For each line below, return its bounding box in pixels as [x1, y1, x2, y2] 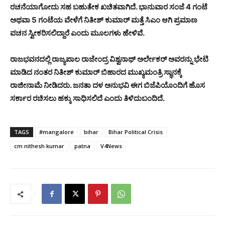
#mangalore [39, 128, 74, 136]
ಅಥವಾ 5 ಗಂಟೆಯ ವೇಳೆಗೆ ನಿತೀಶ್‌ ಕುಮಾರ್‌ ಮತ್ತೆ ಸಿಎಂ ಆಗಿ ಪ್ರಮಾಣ [10, 15, 197, 25]
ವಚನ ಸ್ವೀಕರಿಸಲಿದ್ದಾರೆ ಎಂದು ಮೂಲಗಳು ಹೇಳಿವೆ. [10, 28, 145, 38]
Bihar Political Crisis [108, 128, 163, 136]
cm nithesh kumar [14, 142, 64, 150]
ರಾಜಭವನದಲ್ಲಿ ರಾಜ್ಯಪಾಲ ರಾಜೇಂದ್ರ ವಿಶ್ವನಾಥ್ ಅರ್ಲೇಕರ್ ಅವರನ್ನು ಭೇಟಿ [10, 54, 208, 64]
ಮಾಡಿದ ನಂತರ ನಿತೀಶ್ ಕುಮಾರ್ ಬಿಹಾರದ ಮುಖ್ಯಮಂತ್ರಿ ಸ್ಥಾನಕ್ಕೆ [10, 67, 182, 77]
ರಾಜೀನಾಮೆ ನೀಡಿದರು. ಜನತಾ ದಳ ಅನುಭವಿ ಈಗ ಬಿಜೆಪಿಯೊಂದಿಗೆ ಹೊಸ [10, 80, 205, 90]
